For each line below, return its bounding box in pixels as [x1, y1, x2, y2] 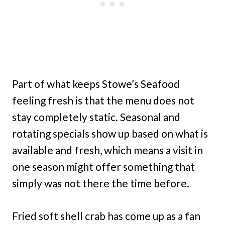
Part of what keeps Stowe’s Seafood [12, 77, 180, 90]
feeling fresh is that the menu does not [12, 94, 194, 107]
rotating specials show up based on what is [12, 127, 208, 140]
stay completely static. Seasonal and [12, 110, 180, 124]
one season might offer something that [12, 160, 195, 173]
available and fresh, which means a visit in [12, 144, 203, 157]
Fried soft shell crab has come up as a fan [12, 209, 200, 222]
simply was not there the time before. [12, 177, 189, 190]
